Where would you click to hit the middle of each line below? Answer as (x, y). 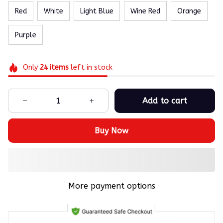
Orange (189, 11)
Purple (26, 35)
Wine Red (145, 11)
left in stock (90, 68)
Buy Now (111, 130)
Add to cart (165, 101)
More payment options (111, 186)
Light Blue (97, 11)
